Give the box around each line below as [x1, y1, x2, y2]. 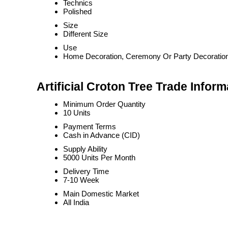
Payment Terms [63, 122, 116, 131]
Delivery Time [63, 167, 109, 176]
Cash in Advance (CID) [63, 131, 140, 139]
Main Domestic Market [63, 189, 139, 198]
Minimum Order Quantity [63, 100, 146, 108]
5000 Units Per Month [63, 153, 135, 162]
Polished [63, 7, 92, 16]
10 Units [63, 108, 91, 117]
